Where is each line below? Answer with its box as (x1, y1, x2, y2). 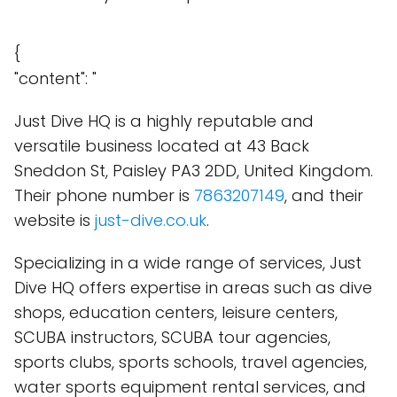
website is (14, 209, 95, 231)
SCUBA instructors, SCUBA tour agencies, (14, 326, 331, 348)
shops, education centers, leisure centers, (14, 301, 338, 323)
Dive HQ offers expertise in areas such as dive (14, 276, 372, 299)
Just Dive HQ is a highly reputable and (14, 110, 314, 132)
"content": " (14, 67, 97, 90)
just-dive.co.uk (95, 209, 206, 231)
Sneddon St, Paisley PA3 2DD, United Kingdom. (14, 160, 373, 182)
